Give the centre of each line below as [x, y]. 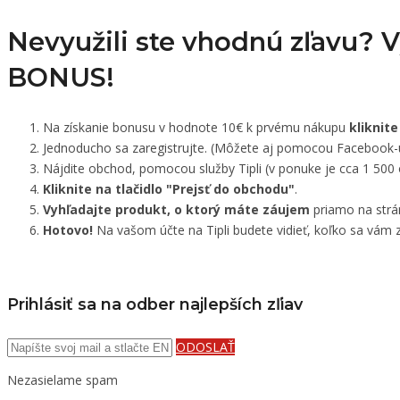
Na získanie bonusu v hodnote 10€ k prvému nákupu [196, 127]
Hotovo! [68, 229]
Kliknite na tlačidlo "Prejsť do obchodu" [169, 188]
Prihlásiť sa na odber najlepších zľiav [155, 304]
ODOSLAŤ [205, 347]
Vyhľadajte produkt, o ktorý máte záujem [176, 209]
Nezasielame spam [62, 380]
